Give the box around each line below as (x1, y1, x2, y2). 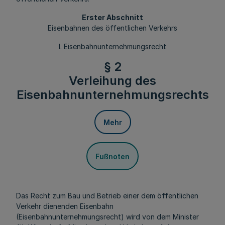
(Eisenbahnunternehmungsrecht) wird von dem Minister (16, 212, 199, 221)
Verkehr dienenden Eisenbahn (16, 202, 114, 210)
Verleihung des (69, 73, 156, 88)
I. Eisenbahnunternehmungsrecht (59, 42, 166, 51)
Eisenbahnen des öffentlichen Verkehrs (48, 24, 177, 32)
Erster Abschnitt (82, 13, 143, 22)
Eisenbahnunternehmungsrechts (16, 87, 209, 102)
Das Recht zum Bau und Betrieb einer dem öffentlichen (16, 191, 198, 200)
